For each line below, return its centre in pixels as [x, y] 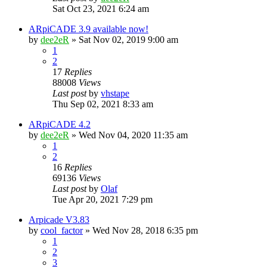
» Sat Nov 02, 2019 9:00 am [124, 40]
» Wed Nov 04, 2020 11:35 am [128, 135]
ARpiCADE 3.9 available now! [89, 29]
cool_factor [62, 230]
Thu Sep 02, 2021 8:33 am [103, 104]
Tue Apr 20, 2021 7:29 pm [103, 199]
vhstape [115, 93]
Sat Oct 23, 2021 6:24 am [101, 9]
